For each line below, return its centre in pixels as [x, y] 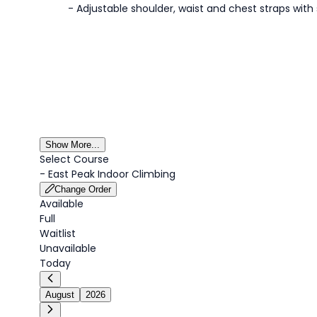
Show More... [73, 145]
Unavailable [68, 248]
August [60, 295]
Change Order [83, 189]
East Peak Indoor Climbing [112, 174]
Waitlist [58, 234]
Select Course [74, 159]
